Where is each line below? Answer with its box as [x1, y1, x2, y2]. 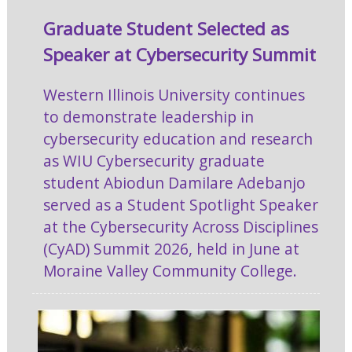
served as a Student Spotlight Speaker [43, 193, 319, 215]
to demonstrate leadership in [43, 105, 255, 127]
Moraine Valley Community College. [43, 259, 298, 281]
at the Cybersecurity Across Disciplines [43, 215, 319, 237]
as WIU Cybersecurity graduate [43, 149, 266, 171]
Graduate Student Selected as [43, 16, 290, 41]
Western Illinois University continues [43, 83, 306, 105]
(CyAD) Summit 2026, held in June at [43, 237, 300, 259]
